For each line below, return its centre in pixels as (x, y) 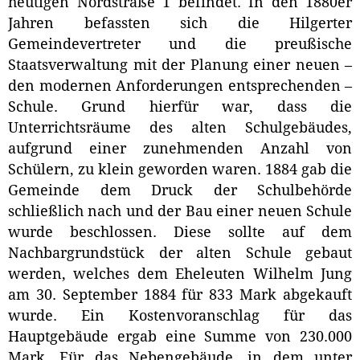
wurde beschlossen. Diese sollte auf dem (180, 233)
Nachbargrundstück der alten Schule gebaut (180, 254)
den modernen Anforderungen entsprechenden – (180, 86)
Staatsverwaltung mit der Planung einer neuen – (180, 65)
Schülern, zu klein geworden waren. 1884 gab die (180, 170)
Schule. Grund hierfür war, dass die (180, 107)
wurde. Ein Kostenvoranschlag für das (180, 316)
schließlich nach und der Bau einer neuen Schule (180, 212)
